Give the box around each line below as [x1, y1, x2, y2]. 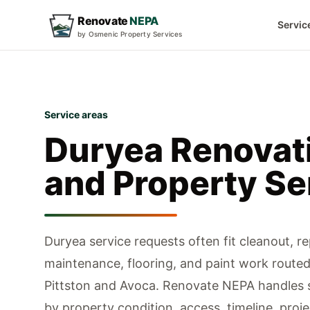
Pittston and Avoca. [44, 278, 159, 293]
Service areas [44, 109, 108, 120]
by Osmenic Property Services [77, 30, 183, 38]
